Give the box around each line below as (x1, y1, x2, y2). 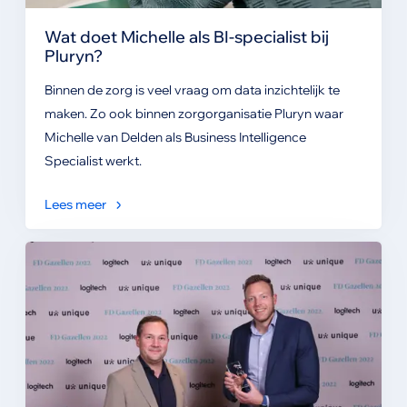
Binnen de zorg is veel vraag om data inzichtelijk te (44, 81, 340, 98)
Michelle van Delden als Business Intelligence (44, 128, 306, 145)
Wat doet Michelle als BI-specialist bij (44, 25, 329, 46)
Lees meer (44, 195, 106, 213)
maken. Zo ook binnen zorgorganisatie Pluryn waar (44, 104, 343, 122)
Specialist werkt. (44, 152, 142, 169)
